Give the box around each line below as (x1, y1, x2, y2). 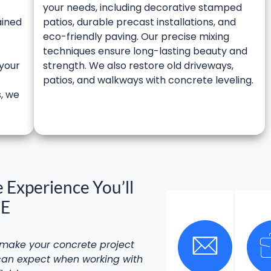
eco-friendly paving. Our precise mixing (43, 30, 229, 44)
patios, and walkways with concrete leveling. (43, 73, 253, 88)
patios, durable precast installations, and (43, 15, 236, 30)
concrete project (53, 237, 135, 252)
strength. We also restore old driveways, (43, 59, 233, 73)
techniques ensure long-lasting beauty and (43, 44, 247, 59)
